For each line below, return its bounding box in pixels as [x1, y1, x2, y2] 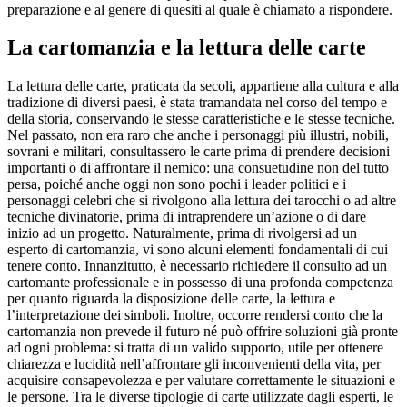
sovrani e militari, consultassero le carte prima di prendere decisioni [7, 144, 390, 160]
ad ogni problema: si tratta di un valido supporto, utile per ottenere [7, 340, 383, 356]
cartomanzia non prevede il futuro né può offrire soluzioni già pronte [7, 323, 398, 340]
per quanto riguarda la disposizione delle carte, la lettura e [7, 291, 335, 307]
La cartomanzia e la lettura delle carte [7, 35, 366, 60]
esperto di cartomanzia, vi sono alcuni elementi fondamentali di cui [7, 242, 388, 258]
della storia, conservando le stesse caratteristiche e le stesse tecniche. [7, 111, 395, 127]
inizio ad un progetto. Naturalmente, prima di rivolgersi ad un [7, 225, 357, 242]
